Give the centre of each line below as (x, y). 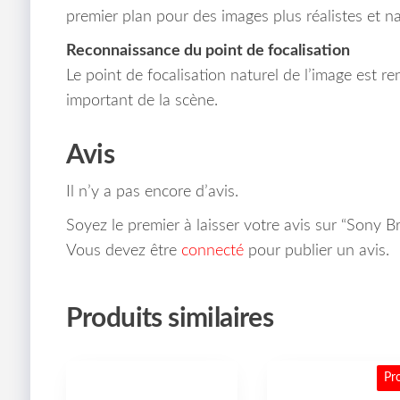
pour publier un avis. (316, 251)
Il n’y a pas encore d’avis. (152, 192)
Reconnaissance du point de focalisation (208, 51)
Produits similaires (170, 319)
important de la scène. (142, 101)
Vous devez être (123, 251)
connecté (212, 251)
